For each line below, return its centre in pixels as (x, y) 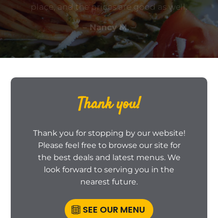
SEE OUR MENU (114, 210)
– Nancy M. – (109, 27)
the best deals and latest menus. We (109, 157)
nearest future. (109, 182)
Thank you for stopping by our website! (109, 133)
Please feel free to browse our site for (109, 145)
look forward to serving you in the (109, 169)
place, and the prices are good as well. (109, 7)
